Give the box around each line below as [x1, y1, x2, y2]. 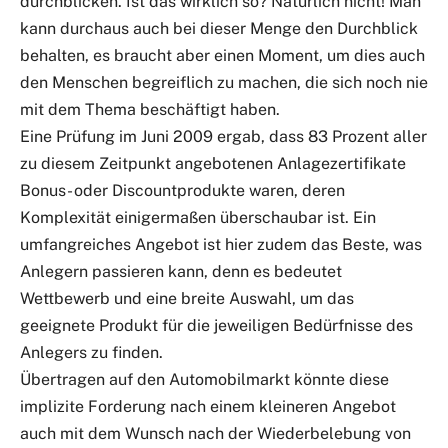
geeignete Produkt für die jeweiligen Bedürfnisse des [20, 316, 413, 336]
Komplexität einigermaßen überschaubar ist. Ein [20, 208, 376, 228]
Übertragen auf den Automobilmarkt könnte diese [20, 370, 389, 390]
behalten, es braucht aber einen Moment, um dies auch [20, 46, 425, 66]
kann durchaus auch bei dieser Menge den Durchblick [20, 19, 418, 39]
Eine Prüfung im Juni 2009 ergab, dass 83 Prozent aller [20, 127, 427, 147]
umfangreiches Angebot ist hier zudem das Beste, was [20, 235, 422, 255]
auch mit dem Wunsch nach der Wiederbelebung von [20, 424, 411, 444]
